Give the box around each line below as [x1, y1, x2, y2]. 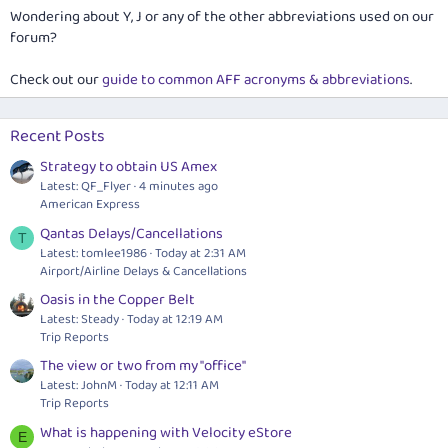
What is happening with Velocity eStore [40, 420, 292, 445]
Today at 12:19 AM [127, 309, 223, 331]
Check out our [10, 68, 102, 93]
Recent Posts [10, 123, 105, 151]
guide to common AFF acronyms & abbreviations [102, 68, 410, 93]
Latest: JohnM [40, 375, 117, 397]
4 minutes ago [139, 176, 218, 198]
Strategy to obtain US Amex [40, 155, 217, 180]
